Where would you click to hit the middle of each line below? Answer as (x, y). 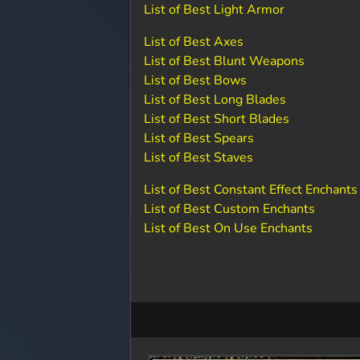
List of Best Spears (199, 138)
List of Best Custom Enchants (230, 209)
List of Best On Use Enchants (229, 228)
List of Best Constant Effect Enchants (251, 190)
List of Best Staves (199, 157)
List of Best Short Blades (217, 119)
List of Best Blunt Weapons (225, 61)
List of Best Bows (196, 80)
